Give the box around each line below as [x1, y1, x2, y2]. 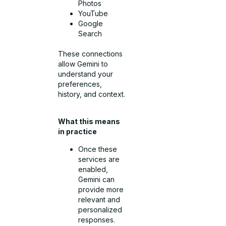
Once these [78, 144, 118, 153]
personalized [78, 205, 123, 214]
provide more [78, 185, 124, 194]
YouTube [78, 9, 108, 18]
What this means [58, 117, 121, 126]
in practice [58, 127, 97, 136]
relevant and [78, 195, 121, 204]
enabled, [78, 164, 108, 174]
